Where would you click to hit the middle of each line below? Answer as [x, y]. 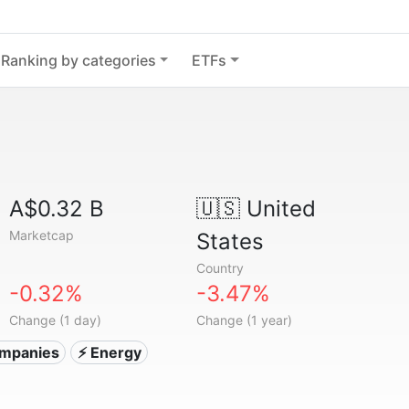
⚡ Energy [109, 352]
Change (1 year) [244, 320]
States [230, 241]
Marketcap [42, 235]
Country [220, 268]
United [278, 209]
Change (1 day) [56, 320]
